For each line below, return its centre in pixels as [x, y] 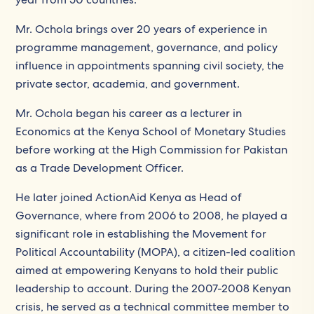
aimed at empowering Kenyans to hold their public [147, 270]
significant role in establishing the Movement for [141, 234]
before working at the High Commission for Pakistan [152, 150]
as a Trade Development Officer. [100, 168]
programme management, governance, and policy [147, 47]
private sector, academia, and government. [128, 84]
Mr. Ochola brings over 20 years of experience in [142, 29]
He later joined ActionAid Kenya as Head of [129, 197]
